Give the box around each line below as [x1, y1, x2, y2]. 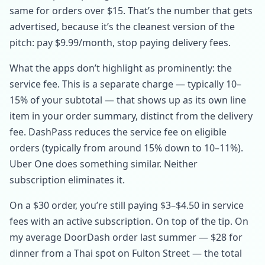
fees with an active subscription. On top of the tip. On [9, 215, 248, 228]
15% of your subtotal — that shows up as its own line [9, 93, 246, 106]
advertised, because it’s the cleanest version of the [9, 20, 235, 33]
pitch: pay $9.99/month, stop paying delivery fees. [9, 36, 231, 49]
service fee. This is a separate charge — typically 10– [9, 77, 241, 91]
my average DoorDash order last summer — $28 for [9, 231, 243, 244]
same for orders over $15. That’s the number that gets [9, 4, 253, 17]
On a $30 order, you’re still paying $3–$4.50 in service [9, 199, 244, 212]
